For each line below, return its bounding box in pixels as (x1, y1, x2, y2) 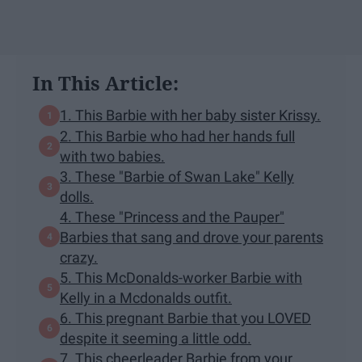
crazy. (60, 248, 98, 266)
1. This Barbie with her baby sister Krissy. (60, 107, 321, 124)
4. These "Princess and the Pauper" (60, 208, 284, 225)
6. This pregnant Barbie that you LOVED (60, 309, 311, 326)
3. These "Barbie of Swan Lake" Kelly (60, 167, 294, 185)
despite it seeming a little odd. (60, 329, 251, 347)
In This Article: (32, 69, 179, 96)
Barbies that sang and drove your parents (60, 228, 323, 246)
